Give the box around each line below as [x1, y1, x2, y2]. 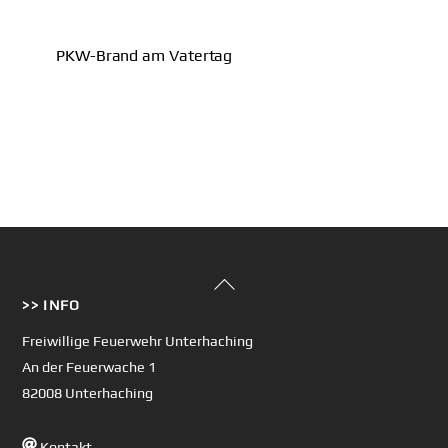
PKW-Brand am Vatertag [56, 46, 233, 66]
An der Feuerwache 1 [22, 359, 157, 376]
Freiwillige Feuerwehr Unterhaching [22, 333, 254, 350]
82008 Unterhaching [22, 385, 154, 402]
